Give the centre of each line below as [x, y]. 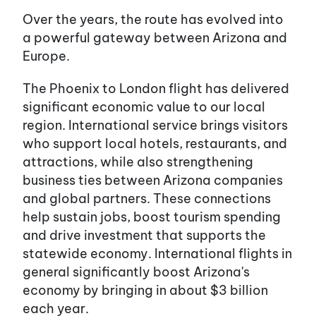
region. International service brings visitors [155, 125]
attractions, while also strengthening [138, 162]
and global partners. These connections [147, 198]
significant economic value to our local [144, 107]
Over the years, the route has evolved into [153, 19]
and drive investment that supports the [144, 235]
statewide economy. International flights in [157, 253]
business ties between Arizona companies [153, 180]
